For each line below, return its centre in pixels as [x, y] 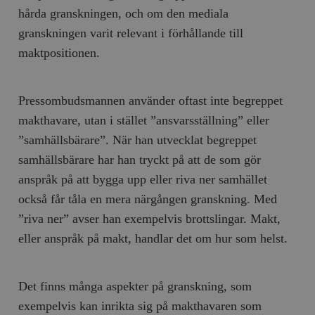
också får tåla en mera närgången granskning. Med [148, 199]
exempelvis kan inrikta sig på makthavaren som [140, 306]
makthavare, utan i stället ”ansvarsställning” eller [144, 120]
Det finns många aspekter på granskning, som [135, 286]
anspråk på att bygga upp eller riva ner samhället [143, 179]
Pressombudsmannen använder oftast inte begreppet [151, 100]
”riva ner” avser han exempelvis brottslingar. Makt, [150, 218]
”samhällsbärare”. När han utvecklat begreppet [138, 140]
